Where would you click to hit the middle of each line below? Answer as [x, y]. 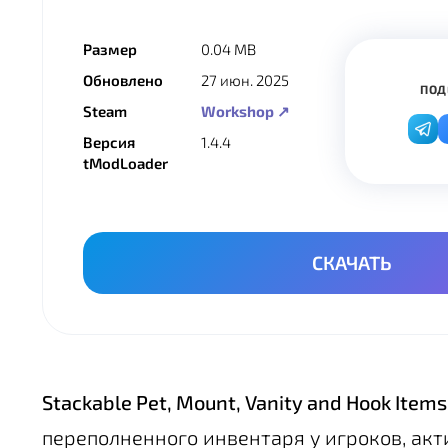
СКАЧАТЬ [352, 263]
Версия [109, 142]
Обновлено [123, 80]
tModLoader [125, 163]
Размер [110, 49]
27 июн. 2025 [245, 80]
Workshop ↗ [246, 111]
